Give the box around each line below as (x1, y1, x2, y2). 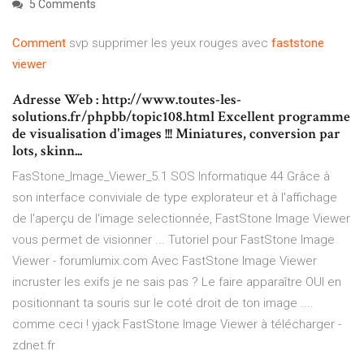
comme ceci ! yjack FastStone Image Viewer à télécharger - (12, 317, 341, 332)
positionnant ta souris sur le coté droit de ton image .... (12, 296, 314, 311)
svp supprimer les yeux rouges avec (66, 36, 271, 51)
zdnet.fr (12, 338, 55, 353)
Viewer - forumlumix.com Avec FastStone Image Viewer (12, 253, 317, 269)
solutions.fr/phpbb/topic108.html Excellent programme (12, 107, 350, 127)
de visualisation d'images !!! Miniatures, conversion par (12, 124, 340, 144)
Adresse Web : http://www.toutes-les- (12, 90, 241, 110)
